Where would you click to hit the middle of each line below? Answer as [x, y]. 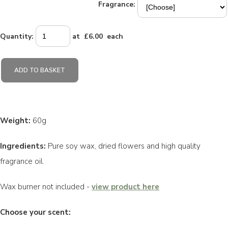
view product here [125, 187]
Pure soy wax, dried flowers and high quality [123, 146]
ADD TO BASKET [40, 70]
